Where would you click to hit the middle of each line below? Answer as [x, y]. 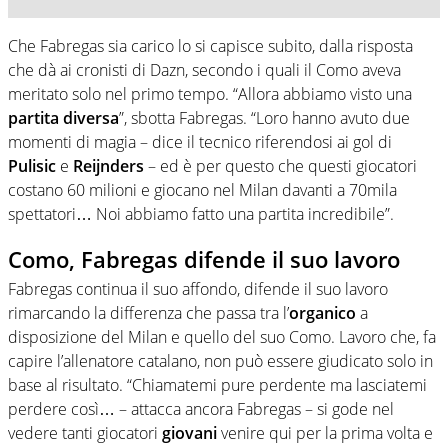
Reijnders [108, 165]
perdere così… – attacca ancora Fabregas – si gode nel [201, 409]
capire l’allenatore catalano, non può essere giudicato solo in [220, 361]
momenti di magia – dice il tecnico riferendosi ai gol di [200, 141]
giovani [189, 433]
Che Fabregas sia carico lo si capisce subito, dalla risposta [210, 45]
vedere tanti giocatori [85, 433]
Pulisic [32, 165]
